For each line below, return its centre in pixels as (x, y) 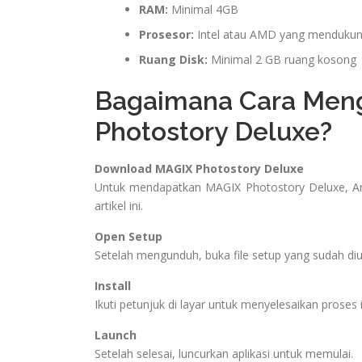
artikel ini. (119, 206)
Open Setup (128, 237)
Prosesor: (166, 35)
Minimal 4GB (203, 10)
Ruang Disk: (173, 60)
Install (113, 286)
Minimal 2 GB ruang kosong (282, 60)
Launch (116, 335)
